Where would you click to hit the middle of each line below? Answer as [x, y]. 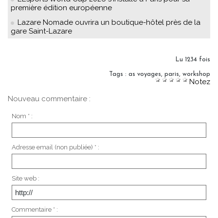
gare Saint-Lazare [41, 31]
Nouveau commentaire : [49, 99]
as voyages [145, 74]
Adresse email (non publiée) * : [55, 147]
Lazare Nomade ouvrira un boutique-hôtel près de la [109, 22]
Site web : [25, 178]
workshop [196, 74]
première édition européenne [61, 8]
